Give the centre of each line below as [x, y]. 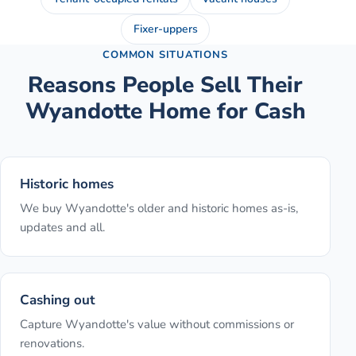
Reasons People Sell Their [165, 85]
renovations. [52, 344]
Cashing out [58, 300]
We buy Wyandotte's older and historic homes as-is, [159, 209]
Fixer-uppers [165, 29]
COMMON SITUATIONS [165, 55]
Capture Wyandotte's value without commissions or [157, 325]
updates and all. [62, 228]
